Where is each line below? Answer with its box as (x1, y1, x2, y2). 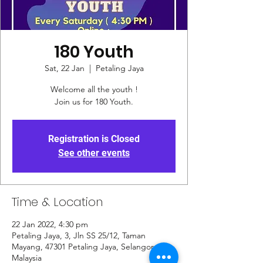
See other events (58, 147, 130, 159)
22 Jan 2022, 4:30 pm (12, 219, 88, 230)
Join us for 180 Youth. (55, 96, 133, 107)
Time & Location (12, 194, 103, 210)
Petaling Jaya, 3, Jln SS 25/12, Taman (12, 230, 146, 241)
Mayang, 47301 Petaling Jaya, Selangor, (12, 241, 156, 252)
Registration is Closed (48, 133, 140, 144)
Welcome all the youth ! (50, 84, 138, 95)
